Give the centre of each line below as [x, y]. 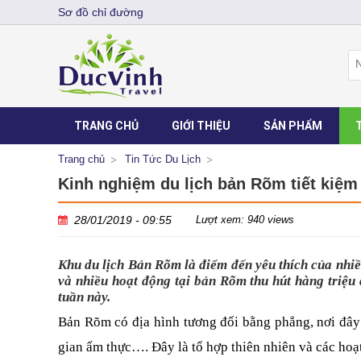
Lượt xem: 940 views [245, 220]
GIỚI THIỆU [201, 126]
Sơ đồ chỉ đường [101, 12]
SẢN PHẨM [293, 126]
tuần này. [84, 297]
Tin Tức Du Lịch [163, 159]
